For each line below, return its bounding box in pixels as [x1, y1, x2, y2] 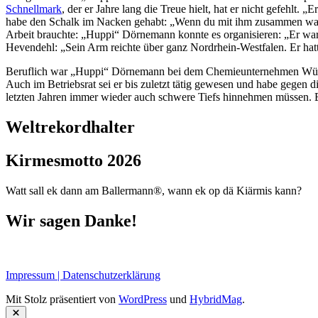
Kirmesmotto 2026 [6, 150, 141, 170]
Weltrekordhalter [6, 118, 135, 137]
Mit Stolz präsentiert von [6, 292, 119, 305]
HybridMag [190, 292, 242, 305]
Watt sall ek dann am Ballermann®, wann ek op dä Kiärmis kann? [6, 184, 302, 197]
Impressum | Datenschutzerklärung [6, 268, 160, 281]
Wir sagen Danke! [6, 211, 137, 230]
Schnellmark [6, 3, 62, 16]
